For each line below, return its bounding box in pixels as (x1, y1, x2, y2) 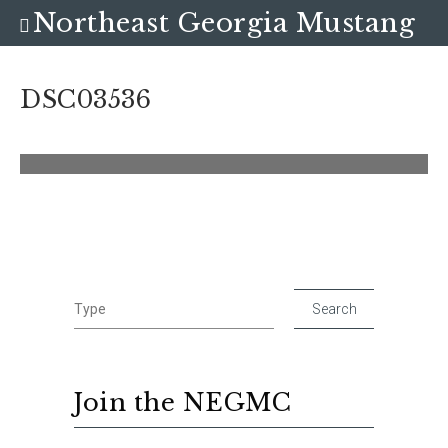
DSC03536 (20, 85, 151, 114)
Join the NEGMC (74, 388, 291, 417)
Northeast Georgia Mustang (32, 7, 416, 39)
